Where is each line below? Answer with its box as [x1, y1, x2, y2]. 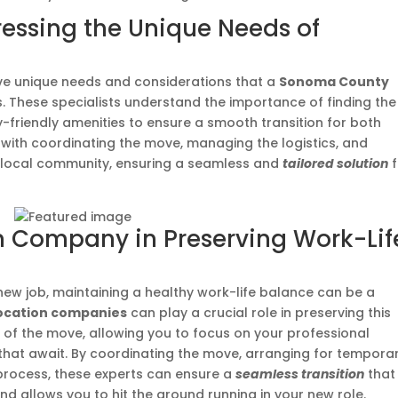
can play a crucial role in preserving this [127, 304, 392, 322]
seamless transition [235, 365, 365, 383]
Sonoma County [279, 73, 390, 91]
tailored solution [283, 155, 389, 172]
